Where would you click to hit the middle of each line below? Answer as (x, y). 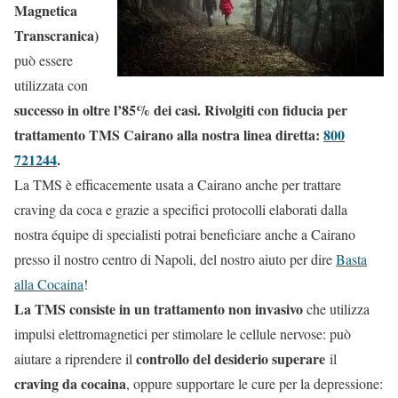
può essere (44, 60)
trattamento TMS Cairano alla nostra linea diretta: (169, 135)
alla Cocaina (49, 284)
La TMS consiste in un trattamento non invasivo (159, 309)
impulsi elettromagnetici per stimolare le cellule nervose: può (183, 334)
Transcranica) (56, 36)
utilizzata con (51, 85)
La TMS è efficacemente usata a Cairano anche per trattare (178, 185)
